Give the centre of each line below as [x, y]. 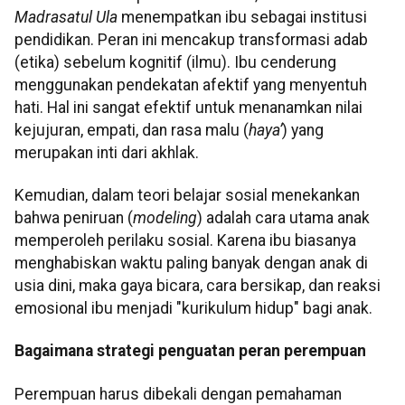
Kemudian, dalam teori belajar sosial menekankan [187, 195]
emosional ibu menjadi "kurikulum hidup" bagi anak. [193, 308]
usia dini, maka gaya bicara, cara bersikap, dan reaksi [198, 285]
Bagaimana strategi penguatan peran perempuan [190, 351]
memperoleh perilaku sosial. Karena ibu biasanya [185, 240]
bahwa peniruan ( [74, 217]
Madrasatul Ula [66, 17]
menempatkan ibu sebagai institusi [242, 17]
